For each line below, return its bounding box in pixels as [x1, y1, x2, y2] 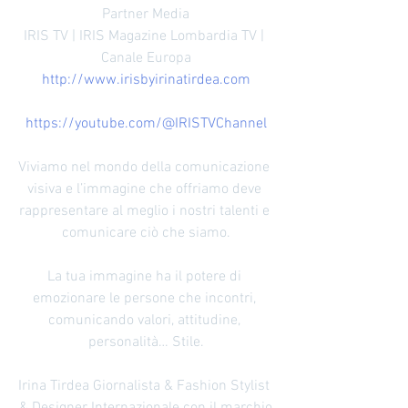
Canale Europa [100, 49, 191, 67]
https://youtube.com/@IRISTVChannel [25, 115, 267, 133]
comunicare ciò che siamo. [61, 224, 230, 242]
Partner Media [102, 5, 189, 24]
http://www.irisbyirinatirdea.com [41, 71, 250, 89]
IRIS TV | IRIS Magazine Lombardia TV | [24, 27, 268, 46]
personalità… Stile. [87, 333, 204, 352]
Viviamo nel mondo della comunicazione [18, 158, 273, 177]
